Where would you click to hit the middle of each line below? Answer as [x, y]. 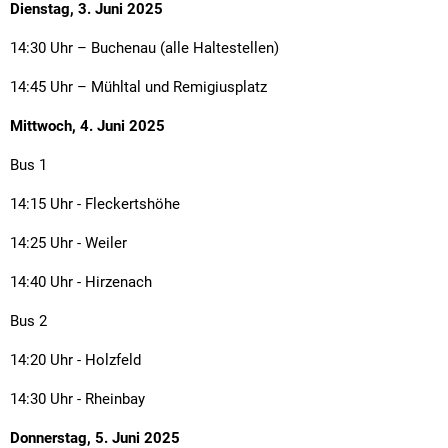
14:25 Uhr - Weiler [68, 242]
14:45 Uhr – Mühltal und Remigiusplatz [138, 86]
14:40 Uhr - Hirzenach [81, 281]
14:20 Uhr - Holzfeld [75, 359]
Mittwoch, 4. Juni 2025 [87, 125]
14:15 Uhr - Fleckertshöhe [95, 203]
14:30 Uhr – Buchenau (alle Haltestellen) [144, 47]
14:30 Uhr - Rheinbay [77, 398]
